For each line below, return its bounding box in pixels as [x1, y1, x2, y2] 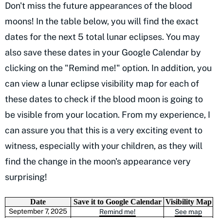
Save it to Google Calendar [73, 198, 162, 206]
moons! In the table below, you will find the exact [5, 16, 199, 27]
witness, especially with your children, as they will [5, 141, 202, 151]
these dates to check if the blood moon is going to [5, 94, 203, 105]
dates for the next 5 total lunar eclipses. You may [5, 32, 200, 42]
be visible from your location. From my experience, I [5, 109, 210, 120]
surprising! [5, 172, 47, 182]
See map [175, 208, 202, 216]
